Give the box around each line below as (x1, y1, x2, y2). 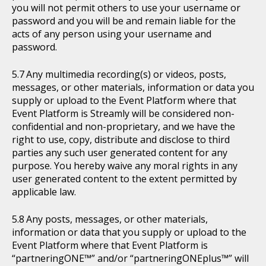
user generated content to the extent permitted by (12, 172, 237, 185)
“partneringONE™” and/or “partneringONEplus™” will (12, 252, 249, 265)
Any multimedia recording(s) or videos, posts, (26, 68, 226, 81)
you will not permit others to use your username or (12, 1, 240, 14)
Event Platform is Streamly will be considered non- (12, 107, 235, 120)
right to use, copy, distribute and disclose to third (12, 133, 230, 146)
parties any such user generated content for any (12, 146, 227, 159)
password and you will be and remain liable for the (12, 14, 236, 27)
